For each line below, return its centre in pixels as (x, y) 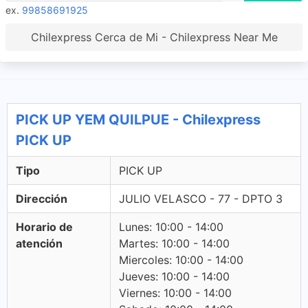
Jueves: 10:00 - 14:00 (174, 276)
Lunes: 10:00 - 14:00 (171, 227)
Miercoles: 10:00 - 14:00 (181, 260)
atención (39, 243)
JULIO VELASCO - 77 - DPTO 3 (201, 199)
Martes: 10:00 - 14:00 (174, 243)
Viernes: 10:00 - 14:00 (175, 293)
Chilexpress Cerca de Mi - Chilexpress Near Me (154, 37)
